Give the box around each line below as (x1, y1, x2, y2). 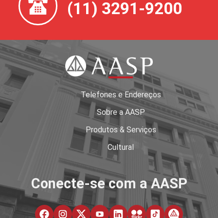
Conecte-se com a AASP (31, 175, 187, 192)
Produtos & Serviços (85, 125, 156, 134)
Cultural (108, 142, 134, 152)
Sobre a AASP (96, 107, 145, 117)
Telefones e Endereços (80, 90, 161, 99)
